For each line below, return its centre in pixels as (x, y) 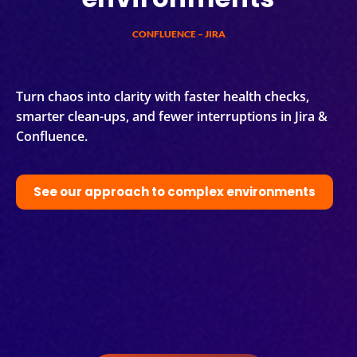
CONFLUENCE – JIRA (178, 34)
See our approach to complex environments (175, 191)
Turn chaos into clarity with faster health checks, (163, 97)
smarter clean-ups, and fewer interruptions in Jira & (172, 117)
